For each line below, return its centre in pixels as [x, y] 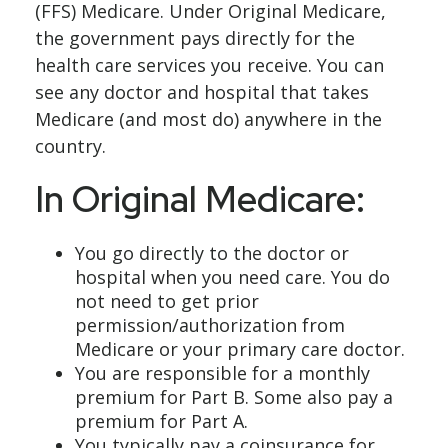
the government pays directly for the [195, 38]
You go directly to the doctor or [212, 253]
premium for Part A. [161, 421]
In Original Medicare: [200, 199]
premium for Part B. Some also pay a [234, 397]
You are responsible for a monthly [222, 373]
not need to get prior [167, 301]
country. [70, 146]
